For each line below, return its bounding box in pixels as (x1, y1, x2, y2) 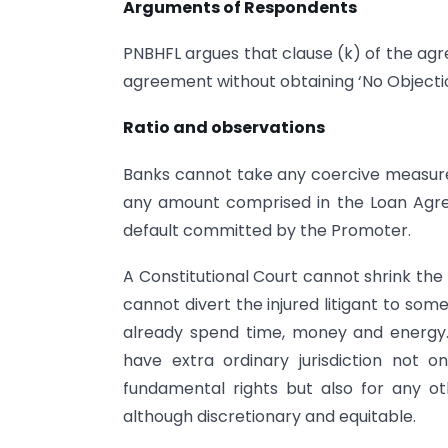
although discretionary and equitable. (123, 405, 416, 429)
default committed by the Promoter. (123, 218, 411, 242)
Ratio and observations (123, 116, 325, 140)
